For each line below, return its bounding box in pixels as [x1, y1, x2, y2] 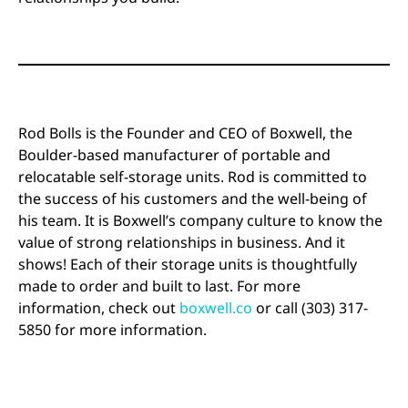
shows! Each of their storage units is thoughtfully [18, 253, 357, 274]
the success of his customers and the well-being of [18, 188, 367, 209]
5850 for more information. [18, 319, 210, 340]
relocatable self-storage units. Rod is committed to [18, 166, 367, 187]
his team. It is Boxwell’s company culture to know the [18, 209, 382, 230]
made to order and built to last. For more [18, 275, 301, 296]
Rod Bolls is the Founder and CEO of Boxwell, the [18, 122, 352, 143]
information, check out [18, 297, 179, 318]
